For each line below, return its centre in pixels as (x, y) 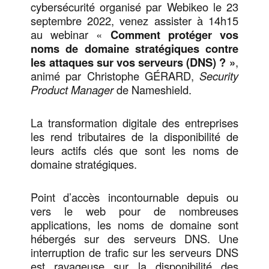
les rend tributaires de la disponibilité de (134, 136)
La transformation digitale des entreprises (134, 122)
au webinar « (71, 34)
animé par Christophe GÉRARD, (115, 75)
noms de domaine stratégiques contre (134, 48)
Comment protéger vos (174, 34)
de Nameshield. (153, 89)
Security (219, 75)
